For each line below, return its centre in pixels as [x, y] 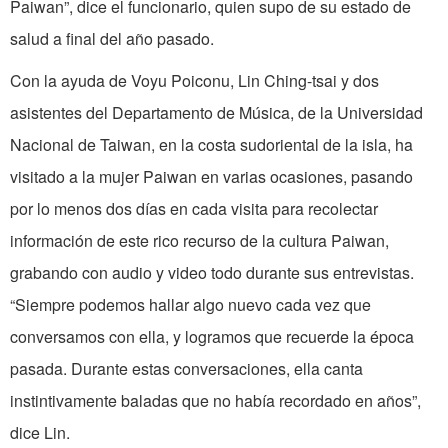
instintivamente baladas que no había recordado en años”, [215, 401]
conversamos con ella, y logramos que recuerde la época [212, 337]
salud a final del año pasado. [112, 39]
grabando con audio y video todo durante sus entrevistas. [212, 273]
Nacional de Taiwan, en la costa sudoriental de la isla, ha [211, 145]
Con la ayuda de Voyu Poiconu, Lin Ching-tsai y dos [194, 81]
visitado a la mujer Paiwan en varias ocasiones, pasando [211, 177]
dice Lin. [40, 433]
